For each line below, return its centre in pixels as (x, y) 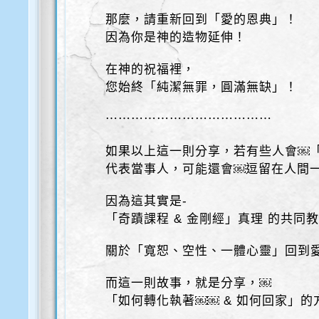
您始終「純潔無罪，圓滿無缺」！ (202, 87)
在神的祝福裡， (151, 69)
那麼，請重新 (144, 20)
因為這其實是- (147, 201)
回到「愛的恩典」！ (240, 20)
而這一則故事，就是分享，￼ (189, 283)
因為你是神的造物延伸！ (176, 37)
